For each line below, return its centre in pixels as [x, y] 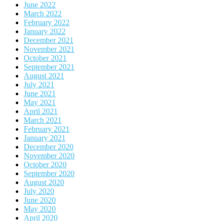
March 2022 [43, 14]
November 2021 [49, 49]
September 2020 [49, 174]
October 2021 [45, 58]
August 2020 [44, 183]
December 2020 [49, 147]
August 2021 [44, 76]
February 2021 [47, 129]
